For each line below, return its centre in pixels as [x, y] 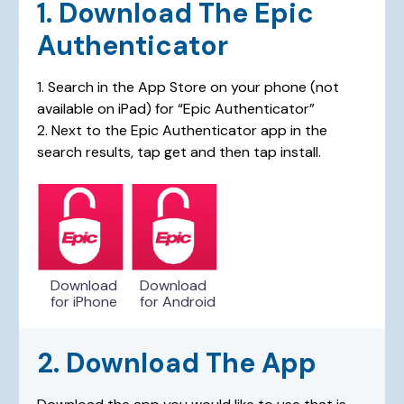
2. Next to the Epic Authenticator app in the [183, 130]
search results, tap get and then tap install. [179, 151]
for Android [178, 301]
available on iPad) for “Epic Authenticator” [176, 108]
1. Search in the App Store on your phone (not [188, 87]
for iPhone [84, 301]
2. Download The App [177, 363]
